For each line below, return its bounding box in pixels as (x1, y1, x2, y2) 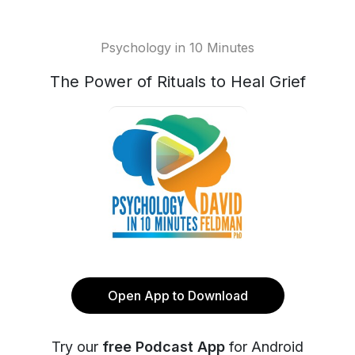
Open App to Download (107, 288, 248, 303)
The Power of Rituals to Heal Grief (49, 72, 306, 91)
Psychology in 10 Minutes (101, 40, 254, 55)
